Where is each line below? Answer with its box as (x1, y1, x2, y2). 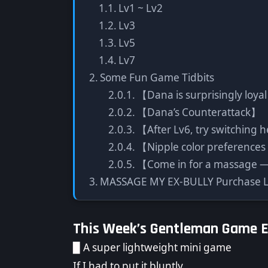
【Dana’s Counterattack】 (137, 105, 261, 119)
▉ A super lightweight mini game (73, 240, 232, 254)
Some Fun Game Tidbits (100, 70, 215, 84)
